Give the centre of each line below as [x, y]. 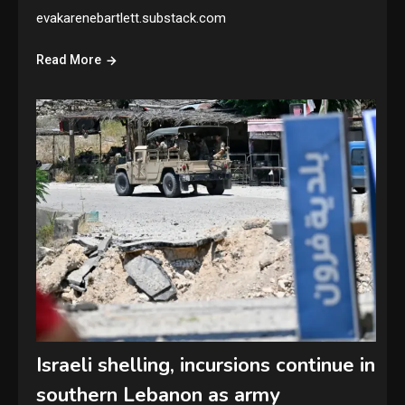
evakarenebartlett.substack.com [132, 19]
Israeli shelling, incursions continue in [206, 365]
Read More [69, 60]
